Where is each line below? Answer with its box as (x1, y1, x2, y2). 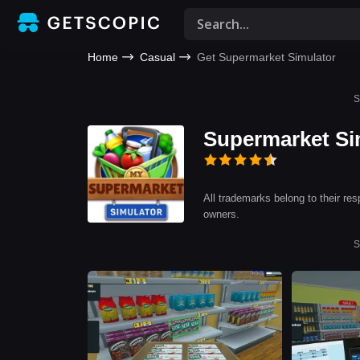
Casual (140, 51, 175, 63)
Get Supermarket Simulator (197, 51, 336, 63)
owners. (203, 208, 239, 220)
